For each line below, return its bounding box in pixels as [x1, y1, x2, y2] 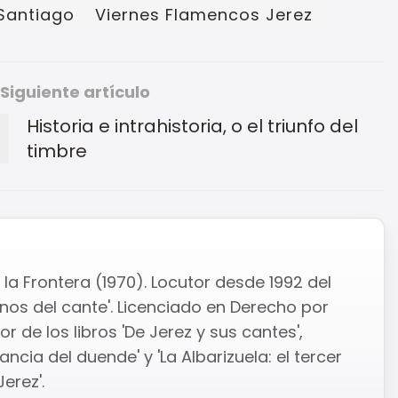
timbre [27, 138, 87, 163]
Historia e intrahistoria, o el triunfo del [27, 113, 358, 139]
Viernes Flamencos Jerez [95, 3, 313, 26]
